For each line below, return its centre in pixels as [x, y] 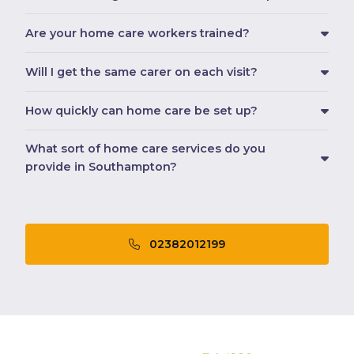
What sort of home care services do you [145, 149]
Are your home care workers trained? [137, 33]
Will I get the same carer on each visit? [141, 72]
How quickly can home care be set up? [141, 110]
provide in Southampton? [101, 167]
